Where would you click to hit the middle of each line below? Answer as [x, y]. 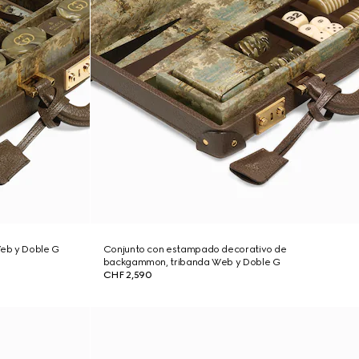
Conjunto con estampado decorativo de [195, 249]
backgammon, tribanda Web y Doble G [192, 262]
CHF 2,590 [127, 275]
